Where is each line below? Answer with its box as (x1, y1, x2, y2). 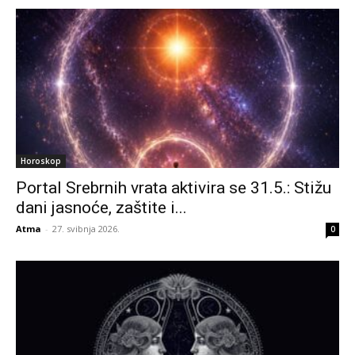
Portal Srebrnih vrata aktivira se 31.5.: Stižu (16, 178, 331, 198)
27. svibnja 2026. (52, 223, 120, 235)
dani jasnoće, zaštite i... (16, 198, 187, 218)
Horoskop (21, 155, 61, 167)
